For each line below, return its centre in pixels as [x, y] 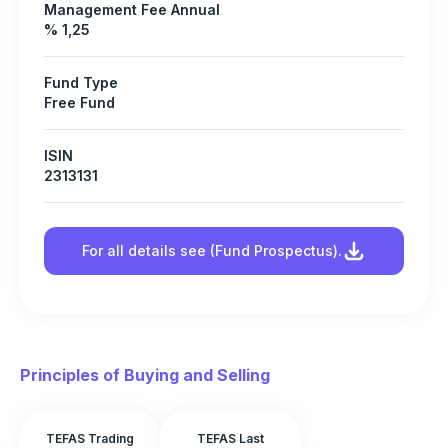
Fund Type [81, 83]
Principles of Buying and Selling [145, 375]
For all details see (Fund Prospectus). [212, 251]
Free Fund [79, 103]
